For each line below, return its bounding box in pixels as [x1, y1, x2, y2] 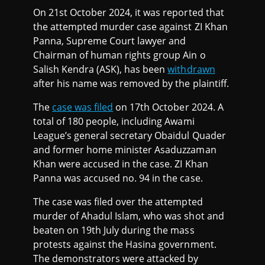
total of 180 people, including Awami [33, 115, 195, 128]
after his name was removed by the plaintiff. [33, 77, 229, 91]
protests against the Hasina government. [33, 238, 216, 251]
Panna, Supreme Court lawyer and [33, 34, 186, 48]
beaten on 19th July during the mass [33, 224, 195, 237]
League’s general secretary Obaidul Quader [33, 129, 226, 143]
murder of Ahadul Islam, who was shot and [33, 209, 224, 223]
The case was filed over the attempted [33, 195, 203, 209]
